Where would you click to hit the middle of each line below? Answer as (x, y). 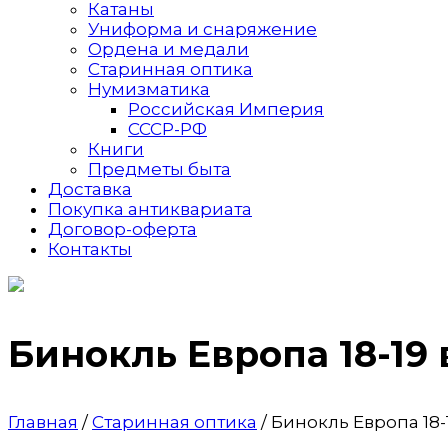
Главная (43, 421)
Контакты (90, 248)
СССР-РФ (167, 128)
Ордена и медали (168, 48)
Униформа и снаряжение (202, 28)
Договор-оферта (122, 228)
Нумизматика (149, 88)
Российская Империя (226, 108)
